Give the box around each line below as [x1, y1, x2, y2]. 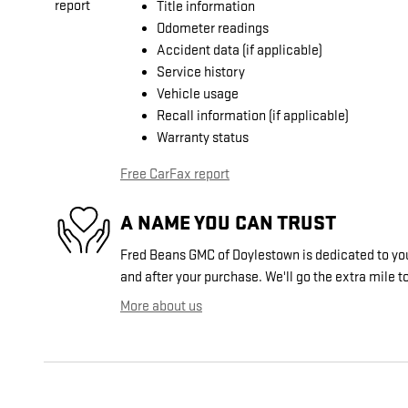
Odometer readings [157, 20, 269, 38]
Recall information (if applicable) [157, 107, 349, 126]
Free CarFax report [120, 166, 229, 184]
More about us [120, 298, 202, 316]
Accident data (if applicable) [157, 42, 322, 60]
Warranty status [157, 129, 249, 148]
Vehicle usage [157, 86, 239, 104]
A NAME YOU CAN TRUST [120, 209, 336, 236]
